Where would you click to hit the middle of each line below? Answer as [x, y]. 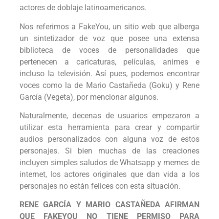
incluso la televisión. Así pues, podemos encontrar [109, 73]
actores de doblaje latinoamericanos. [83, 8]
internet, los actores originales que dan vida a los [109, 175]
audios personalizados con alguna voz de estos [109, 139]
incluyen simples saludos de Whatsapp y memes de [109, 163]
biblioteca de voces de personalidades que [109, 50]
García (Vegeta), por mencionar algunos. [89, 97]
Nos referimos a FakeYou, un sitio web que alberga [109, 26]
